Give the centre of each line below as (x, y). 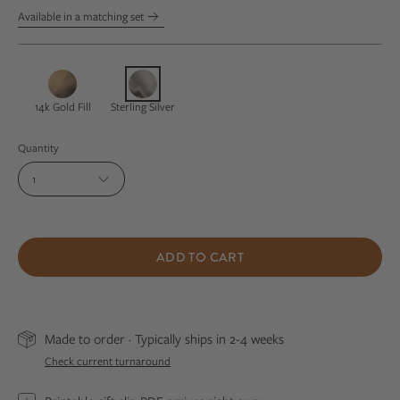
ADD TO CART (200, 257)
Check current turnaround (108, 362)
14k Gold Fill (62, 106)
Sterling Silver (143, 106)
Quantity (38, 147)
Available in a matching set (82, 16)
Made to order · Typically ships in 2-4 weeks (164, 338)
